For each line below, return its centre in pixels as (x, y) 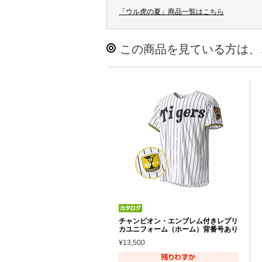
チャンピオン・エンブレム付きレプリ (178, 221)
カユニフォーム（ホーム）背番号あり (178, 229)
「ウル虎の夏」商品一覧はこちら (171, 11)
